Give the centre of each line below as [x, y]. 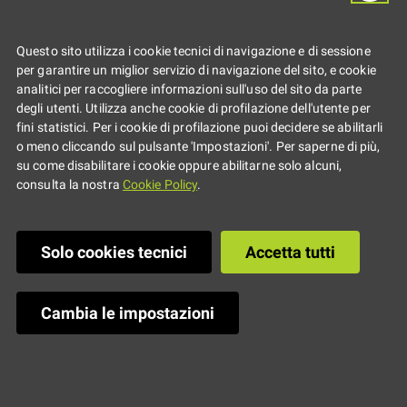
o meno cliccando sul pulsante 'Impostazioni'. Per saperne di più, [199, 147]
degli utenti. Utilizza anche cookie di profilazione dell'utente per [194, 109]
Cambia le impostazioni [128, 313]
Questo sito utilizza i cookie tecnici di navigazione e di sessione [194, 52]
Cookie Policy [160, 185]
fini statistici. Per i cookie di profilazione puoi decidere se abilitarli [200, 128]
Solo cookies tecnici [114, 253]
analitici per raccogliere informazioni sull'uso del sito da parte [189, 90]
